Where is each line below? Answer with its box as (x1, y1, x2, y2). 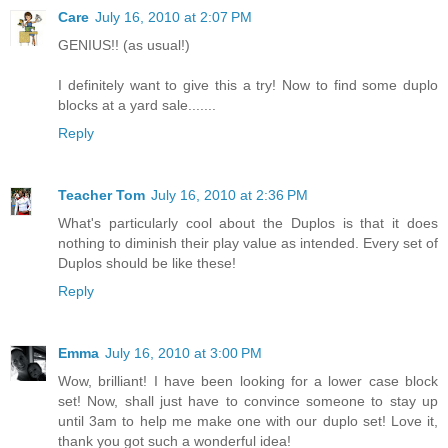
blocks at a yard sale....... (58, 96, 216, 113)
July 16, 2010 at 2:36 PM (151, 186, 308, 203)
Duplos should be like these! (58, 254, 236, 271)
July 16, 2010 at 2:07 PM (95, 8, 252, 25)
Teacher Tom (58, 186, 145, 203)
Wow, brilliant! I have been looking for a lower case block (58, 372, 438, 389)
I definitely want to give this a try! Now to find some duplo (58, 76, 438, 93)
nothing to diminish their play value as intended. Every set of (58, 234, 438, 251)
